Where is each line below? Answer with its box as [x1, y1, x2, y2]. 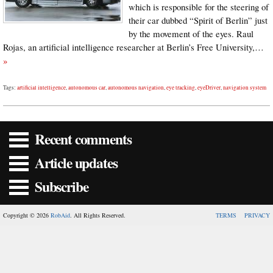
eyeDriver [197, 83, 221, 91]
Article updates [35, 152, 118, 173]
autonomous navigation [108, 83, 164, 91]
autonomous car [68, 83, 105, 91]
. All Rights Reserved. [70, 210, 126, 219]
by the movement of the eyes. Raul [129, 27, 253, 40]
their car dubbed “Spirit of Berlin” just [129, 13, 268, 26]
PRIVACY [244, 210, 270, 219]
